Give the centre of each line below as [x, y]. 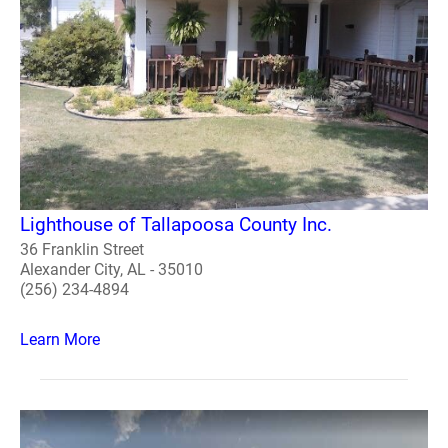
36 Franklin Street [82, 249]
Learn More [60, 339]
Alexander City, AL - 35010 [111, 269]
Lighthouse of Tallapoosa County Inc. [176, 224]
